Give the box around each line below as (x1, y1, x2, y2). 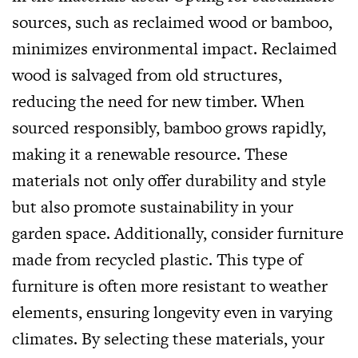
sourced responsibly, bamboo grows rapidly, (12, 116, 326, 139)
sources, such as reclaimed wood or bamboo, (12, 10, 332, 34)
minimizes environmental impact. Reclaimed (12, 37, 337, 60)
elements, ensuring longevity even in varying (12, 300, 332, 324)
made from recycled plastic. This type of (12, 248, 303, 271)
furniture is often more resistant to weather (12, 274, 328, 297)
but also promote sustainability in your (12, 195, 293, 218)
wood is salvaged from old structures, (12, 63, 282, 86)
